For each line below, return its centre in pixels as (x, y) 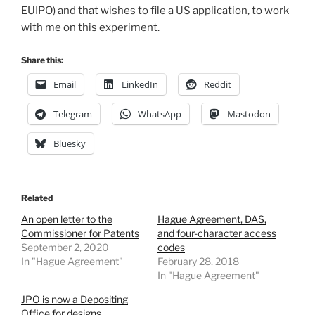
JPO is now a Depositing (75, 300)
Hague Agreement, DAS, (212, 219)
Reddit (218, 85)
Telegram (73, 114)
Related (37, 198)
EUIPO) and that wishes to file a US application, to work (155, 10)
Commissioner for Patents (80, 233)
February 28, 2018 (198, 262)
